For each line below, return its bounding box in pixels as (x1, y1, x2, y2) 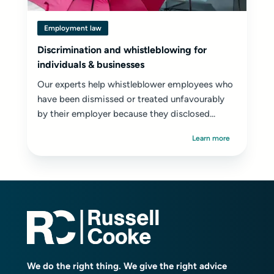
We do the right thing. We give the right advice (27, 260, 227, 272)
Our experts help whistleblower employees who (37, 79, 233, 90)
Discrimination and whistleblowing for (37, 44, 207, 56)
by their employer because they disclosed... (37, 108, 215, 119)
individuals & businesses (37, 59, 144, 70)
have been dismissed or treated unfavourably (37, 94, 224, 105)
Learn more (192, 134, 230, 143)
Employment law (44, 24, 102, 32)
